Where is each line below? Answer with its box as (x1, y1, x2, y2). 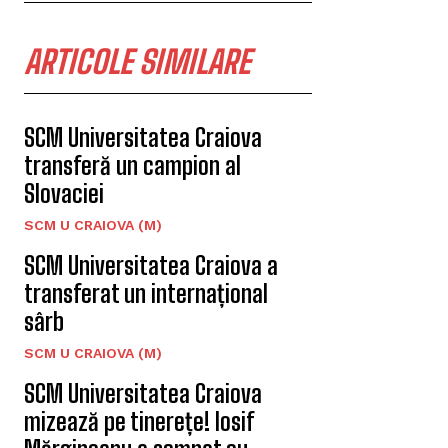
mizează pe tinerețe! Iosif (24, 407, 253, 437)
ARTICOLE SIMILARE (24, 43, 250, 82)
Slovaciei (24, 179, 104, 209)
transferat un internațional (24, 279, 268, 309)
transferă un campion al (24, 151, 241, 181)
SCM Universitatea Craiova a (24, 251, 278, 281)
